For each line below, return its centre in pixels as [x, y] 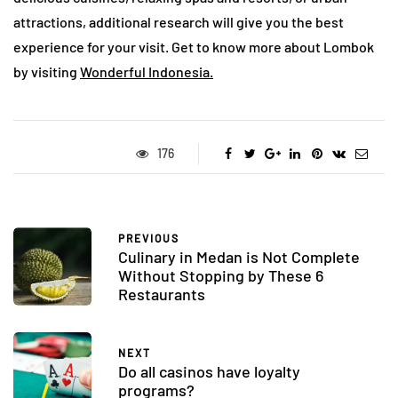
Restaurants [162, 295]
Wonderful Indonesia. [147, 72]
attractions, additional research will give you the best [179, 22]
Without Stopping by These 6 [221, 276]
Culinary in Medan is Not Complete [239, 257]
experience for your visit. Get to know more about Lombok [194, 47]
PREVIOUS [149, 239]
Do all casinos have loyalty [209, 371]
